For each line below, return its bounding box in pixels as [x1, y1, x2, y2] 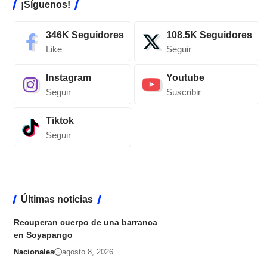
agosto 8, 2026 [61, 247, 113, 257]
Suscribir [166, 88, 201, 98]
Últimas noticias [20, 194, 93, 205]
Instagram [45, 73, 91, 83]
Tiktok [45, 116, 74, 126]
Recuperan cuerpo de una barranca [13, 218, 157, 228]
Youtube [166, 73, 204, 83]
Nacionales [13, 247, 54, 257]
